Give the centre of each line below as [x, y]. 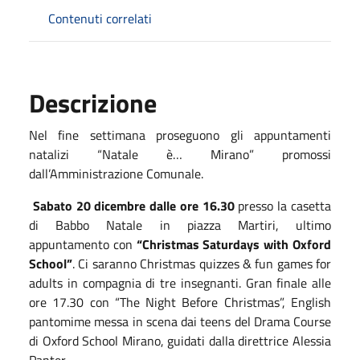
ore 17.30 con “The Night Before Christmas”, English [180, 302]
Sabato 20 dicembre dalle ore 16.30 [133, 205]
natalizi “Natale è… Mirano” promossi [180, 154]
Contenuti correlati [100, 18]
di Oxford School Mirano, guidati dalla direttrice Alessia [180, 340]
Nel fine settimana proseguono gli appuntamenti [180, 135]
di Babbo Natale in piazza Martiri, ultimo [180, 225]
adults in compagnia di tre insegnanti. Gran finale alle [180, 282]
